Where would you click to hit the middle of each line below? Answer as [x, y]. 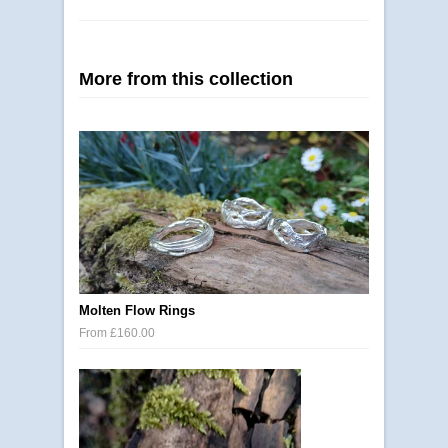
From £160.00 [117, 333]
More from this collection [186, 79]
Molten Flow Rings [137, 311]
